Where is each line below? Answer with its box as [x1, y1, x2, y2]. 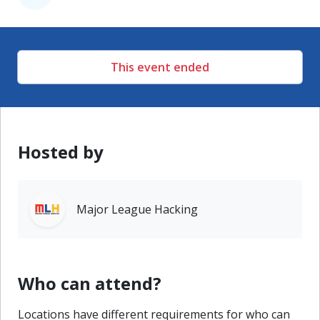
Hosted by [18, 139, 104, 164]
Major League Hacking [76, 201, 198, 217]
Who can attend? [18, 271, 161, 295]
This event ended [111, 59, 209, 75]
